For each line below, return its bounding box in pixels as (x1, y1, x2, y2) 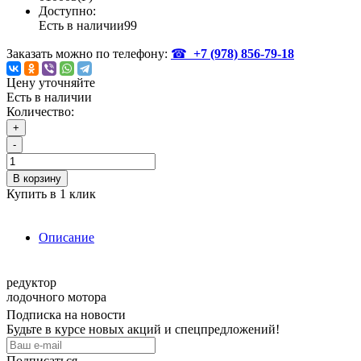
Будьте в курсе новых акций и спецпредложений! (6, 322, 280, 337)
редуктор (6, 276, 56, 290)
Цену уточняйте (6, 76, 95, 90)
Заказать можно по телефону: (6, 47, 171, 61)
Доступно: (39, 4, 96, 19)
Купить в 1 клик (6, 187, 96, 201)
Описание (39, 230, 94, 245)
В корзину (13, 172, 61, 185)
